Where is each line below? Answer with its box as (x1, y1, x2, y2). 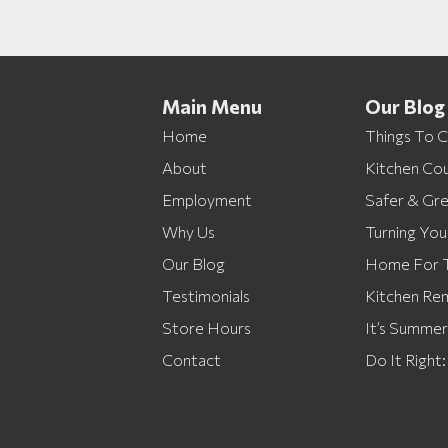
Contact (162, 350, 221, 369)
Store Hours (162, 318, 251, 337)
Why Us (162, 222, 215, 241)
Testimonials (162, 286, 250, 305)
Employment (162, 190, 252, 209)
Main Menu (162, 94, 262, 118)
